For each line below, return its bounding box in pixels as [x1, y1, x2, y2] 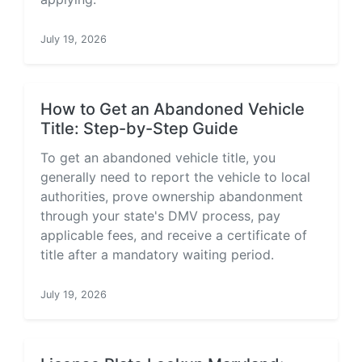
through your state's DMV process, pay [40, 208, 280, 224]
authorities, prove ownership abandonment [40, 188, 303, 204]
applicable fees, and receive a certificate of [40, 227, 307, 243]
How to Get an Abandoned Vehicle [40, 99, 305, 119]
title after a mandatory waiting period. [40, 246, 274, 263]
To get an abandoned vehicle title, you [40, 149, 276, 166]
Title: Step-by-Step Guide [40, 119, 238, 138]
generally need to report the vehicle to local [40, 169, 310, 185]
